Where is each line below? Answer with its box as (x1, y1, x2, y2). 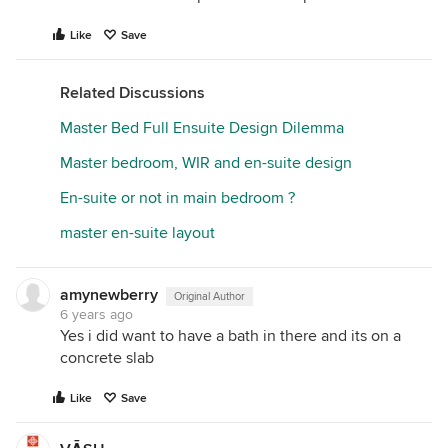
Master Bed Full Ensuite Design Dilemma (60, 118, 344, 139)
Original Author (174, 290, 245, 304)
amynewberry (60, 285, 158, 306)
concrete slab (60, 348, 154, 369)
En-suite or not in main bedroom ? (60, 188, 295, 209)
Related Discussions (60, 83, 205, 104)
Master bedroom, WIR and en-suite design (60, 153, 352, 174)
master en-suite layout (60, 223, 215, 244)
